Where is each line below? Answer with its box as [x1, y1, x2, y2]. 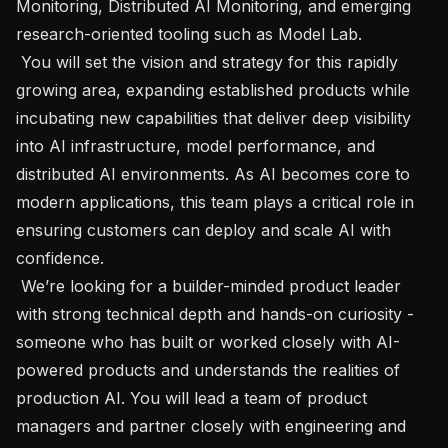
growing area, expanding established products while [16, 79, 410, 100]
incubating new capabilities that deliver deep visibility [16, 107, 411, 128]
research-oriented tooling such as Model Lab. [16, 23, 367, 44]
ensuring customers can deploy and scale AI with [16, 219, 391, 240]
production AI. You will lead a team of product [16, 387, 367, 408]
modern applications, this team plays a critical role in [16, 191, 414, 212]
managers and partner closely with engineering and [16, 415, 406, 436]
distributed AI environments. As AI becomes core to [16, 163, 410, 184]
